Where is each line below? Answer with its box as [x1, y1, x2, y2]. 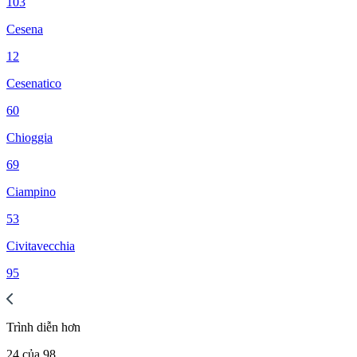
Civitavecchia [6, 238, 75, 253]
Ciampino [6, 184, 56, 198]
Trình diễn [6, 320, 58, 334]
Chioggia [6, 130, 53, 144]
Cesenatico [6, 76, 61, 90]
